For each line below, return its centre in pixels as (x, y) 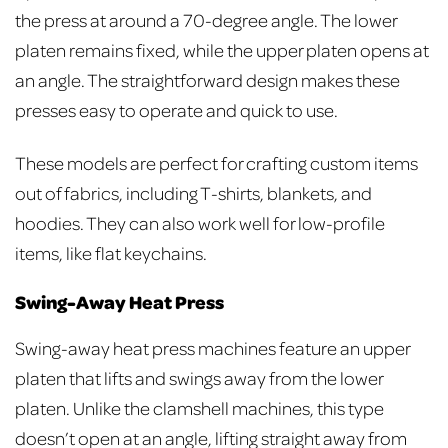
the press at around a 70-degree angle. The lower (206, 20)
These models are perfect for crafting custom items (216, 163)
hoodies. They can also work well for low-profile (200, 223)
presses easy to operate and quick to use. (178, 110)
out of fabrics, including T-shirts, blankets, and (193, 193)
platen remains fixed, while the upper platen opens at (222, 50)
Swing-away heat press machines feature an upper (212, 347)
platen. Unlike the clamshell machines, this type (199, 407)
